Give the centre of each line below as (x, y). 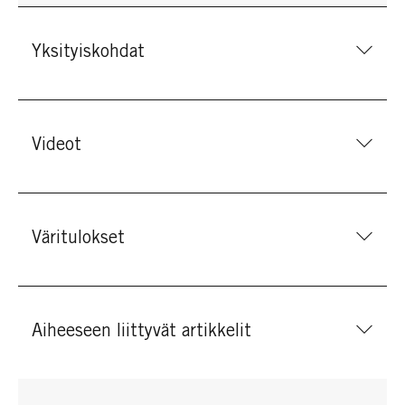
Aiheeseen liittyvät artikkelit (141, 332)
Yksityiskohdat (88, 53)
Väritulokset (78, 239)
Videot (57, 146)
